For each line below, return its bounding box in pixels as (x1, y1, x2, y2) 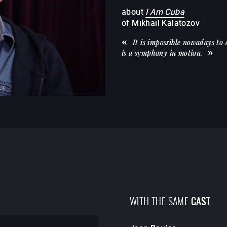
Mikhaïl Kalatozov (132, 17, 200, 28)
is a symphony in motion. (122, 48, 203, 58)
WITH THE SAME (130, 192, 189, 208)
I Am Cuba (145, 6, 185, 17)
